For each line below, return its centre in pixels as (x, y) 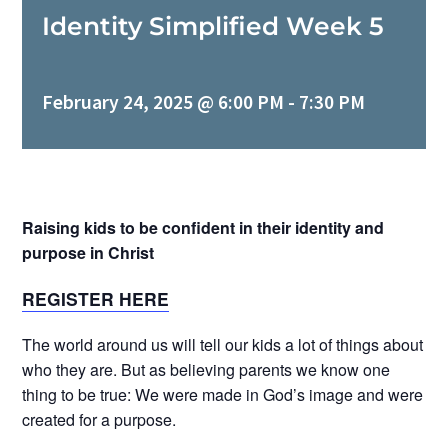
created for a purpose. (99, 419)
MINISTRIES (89, 58)
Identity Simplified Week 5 (213, 26)
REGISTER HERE (96, 298)
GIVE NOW (85, 190)
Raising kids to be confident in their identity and (203, 227)
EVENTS (76, 124)
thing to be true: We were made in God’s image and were (223, 394)
